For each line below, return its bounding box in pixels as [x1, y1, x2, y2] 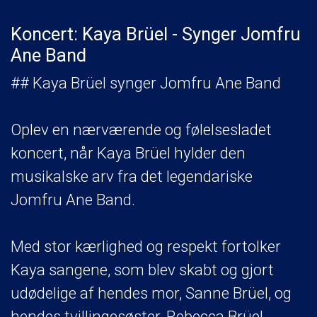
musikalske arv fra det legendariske [11, 166, 253, 185]
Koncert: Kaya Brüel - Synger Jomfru [11, 23, 301, 45]
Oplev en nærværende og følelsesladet [11, 120, 272, 139]
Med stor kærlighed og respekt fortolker [11, 236, 281, 255]
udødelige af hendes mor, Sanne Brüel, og [11, 283, 292, 302]
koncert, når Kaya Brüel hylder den [11, 143, 246, 162]
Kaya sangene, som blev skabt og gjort [11, 260, 274, 279]
